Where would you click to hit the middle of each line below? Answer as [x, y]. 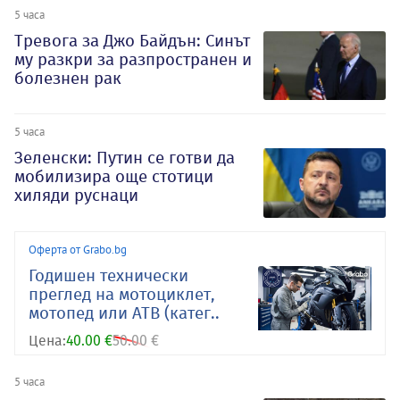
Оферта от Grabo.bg [78, 250]
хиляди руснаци [76, 196]
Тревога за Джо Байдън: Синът [132, 40]
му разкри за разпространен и [133, 59]
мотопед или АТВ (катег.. [124, 313]
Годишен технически [108, 276]
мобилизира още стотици [114, 177]
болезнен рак [68, 78]
